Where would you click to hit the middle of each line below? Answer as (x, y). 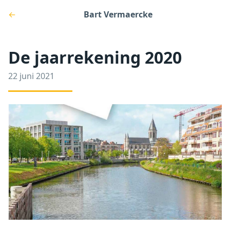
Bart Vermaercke (118, 14)
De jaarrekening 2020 (95, 57)
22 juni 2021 (31, 76)
